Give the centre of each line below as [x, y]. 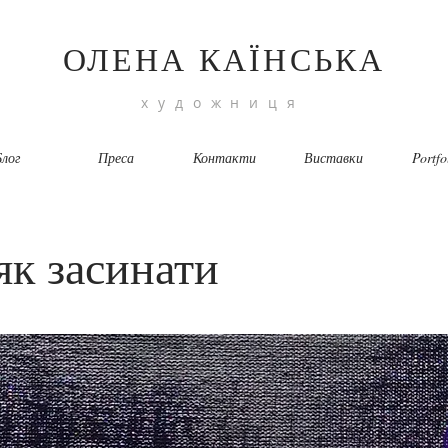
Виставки [333, 157]
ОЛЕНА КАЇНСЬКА [224, 58]
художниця [223, 102]
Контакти [224, 157]
